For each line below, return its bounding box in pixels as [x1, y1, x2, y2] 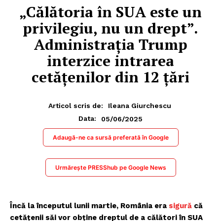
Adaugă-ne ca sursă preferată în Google [52, 134, 169, 142]
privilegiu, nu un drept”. [23, 18, 198, 38]
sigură [167, 201, 192, 211]
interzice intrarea [47, 50, 174, 71]
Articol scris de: [48, 102, 103, 110]
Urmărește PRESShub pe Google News [55, 164, 166, 172]
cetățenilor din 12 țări [32, 67, 189, 87]
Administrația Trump [34, 34, 187, 54]
